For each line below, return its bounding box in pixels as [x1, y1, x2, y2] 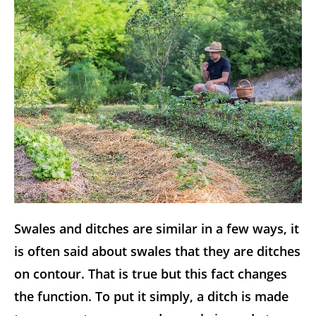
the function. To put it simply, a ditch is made [14, 288, 288, 305]
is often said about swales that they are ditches [14, 243, 300, 260]
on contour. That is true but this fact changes [14, 265, 287, 283]
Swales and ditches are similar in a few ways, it [14, 220, 299, 238]
